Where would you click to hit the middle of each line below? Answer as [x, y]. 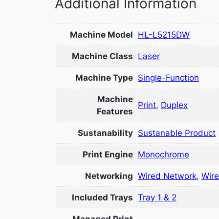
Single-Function [168, 77]
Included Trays [102, 197]
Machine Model [101, 34]
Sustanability [105, 133]
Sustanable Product [177, 133]
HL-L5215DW [164, 34]
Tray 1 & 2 [157, 197]
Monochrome [164, 154]
